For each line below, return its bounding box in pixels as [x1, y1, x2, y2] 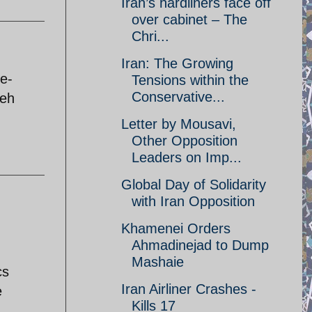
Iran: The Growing [121, 56, 233, 71]
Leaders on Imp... [132, 150, 242, 165]
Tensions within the [132, 72, 249, 88]
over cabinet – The [132, 12, 247, 27]
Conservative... [132, 89, 225, 104]
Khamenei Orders [121, 221, 231, 236]
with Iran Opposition [132, 194, 255, 209]
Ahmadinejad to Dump [132, 237, 269, 253]
